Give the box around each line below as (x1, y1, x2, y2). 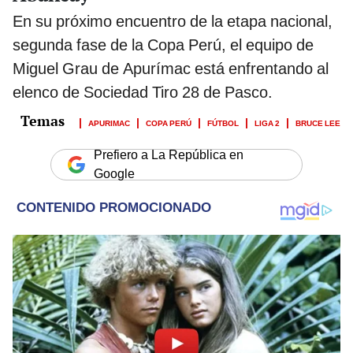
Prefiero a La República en (94, 147, 243, 163)
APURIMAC (88, 116, 130, 129)
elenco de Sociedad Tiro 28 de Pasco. (13, 83, 273, 102)
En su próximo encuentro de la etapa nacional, (13, 12, 333, 32)
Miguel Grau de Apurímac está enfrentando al (13, 59, 329, 79)
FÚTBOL (207, 116, 239, 129)
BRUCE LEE (295, 116, 340, 129)
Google (94, 166, 135, 182)
